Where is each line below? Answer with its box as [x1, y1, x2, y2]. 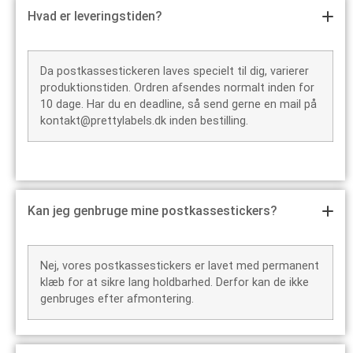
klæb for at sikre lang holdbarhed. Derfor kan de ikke [40, 276, 309, 290]
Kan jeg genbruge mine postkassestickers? [28, 203, 277, 219]
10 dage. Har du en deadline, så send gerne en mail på [40, 98, 317, 112]
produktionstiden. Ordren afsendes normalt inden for [40, 81, 314, 95]
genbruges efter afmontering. [40, 292, 194, 307]
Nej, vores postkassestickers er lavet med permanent [40, 259, 319, 273]
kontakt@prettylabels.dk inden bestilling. [40, 114, 248, 128]
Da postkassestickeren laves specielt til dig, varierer [40, 65, 309, 79]
